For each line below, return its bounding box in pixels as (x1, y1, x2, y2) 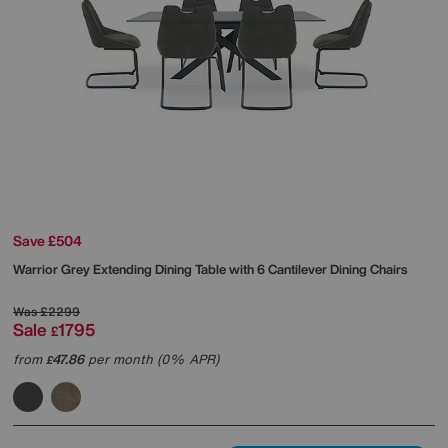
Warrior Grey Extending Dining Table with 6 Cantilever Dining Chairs (13, 259, 407, 279)
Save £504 (13, 229, 82, 251)
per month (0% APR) (84, 349, 219, 369)
